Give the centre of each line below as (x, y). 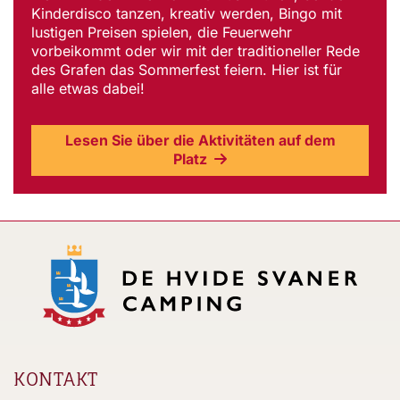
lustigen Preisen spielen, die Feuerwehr (162, 33)
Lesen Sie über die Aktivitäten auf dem (200, 141)
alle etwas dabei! (88, 89)
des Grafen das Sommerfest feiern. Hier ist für (187, 70)
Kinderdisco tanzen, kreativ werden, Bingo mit (187, 14)
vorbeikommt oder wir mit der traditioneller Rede (196, 51)
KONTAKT (56, 379)
